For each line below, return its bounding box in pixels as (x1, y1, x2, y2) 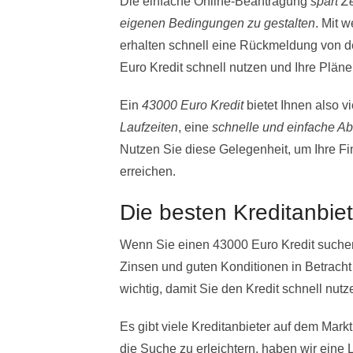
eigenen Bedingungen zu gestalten (120, 17, 315, 31)
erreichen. (120, 165, 176, 179)
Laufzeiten (120, 121, 178, 135)
